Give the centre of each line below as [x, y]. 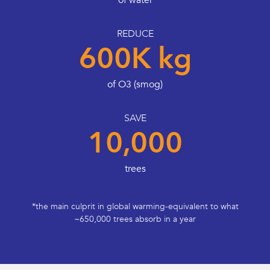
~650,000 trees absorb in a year [135, 219]
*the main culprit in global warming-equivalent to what [135, 207]
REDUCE [135, 34]
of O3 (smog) [135, 85]
